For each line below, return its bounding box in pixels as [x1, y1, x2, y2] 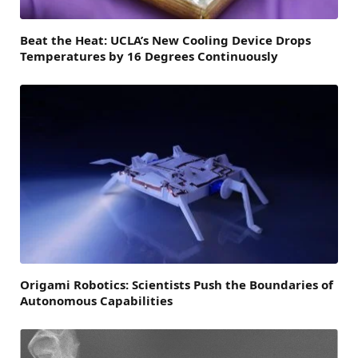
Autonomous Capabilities [20, 292, 173, 309]
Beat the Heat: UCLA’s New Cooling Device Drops [20, 32, 311, 49]
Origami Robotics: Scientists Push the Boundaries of [20, 276, 333, 293]
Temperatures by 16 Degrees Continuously [20, 48, 278, 65]
